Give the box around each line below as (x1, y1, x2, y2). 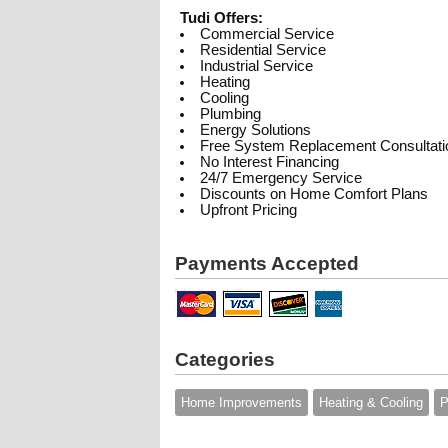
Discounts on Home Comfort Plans (199, 186, 428, 202)
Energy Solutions (199, 122, 311, 138)
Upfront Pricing (199, 202, 297, 218)
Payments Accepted (175, 253, 359, 274)
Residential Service (199, 42, 326, 58)
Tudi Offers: (180, 10, 263, 26)
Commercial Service (199, 26, 334, 42)
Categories (175, 349, 275, 370)
